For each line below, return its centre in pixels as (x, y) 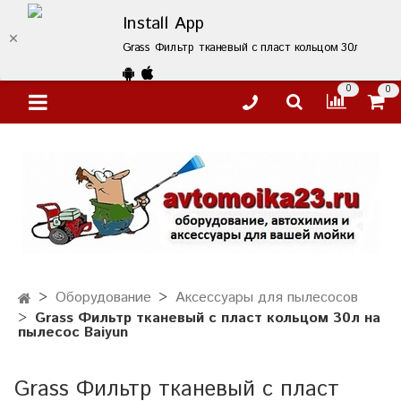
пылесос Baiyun (73, 333)
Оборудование (103, 298)
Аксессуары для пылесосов (267, 298)
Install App (163, 24)
